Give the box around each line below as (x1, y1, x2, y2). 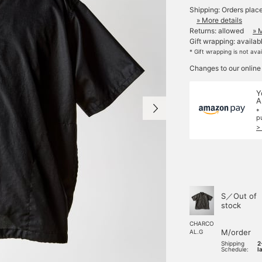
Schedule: (221, 246, 249, 253)
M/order (221, 227, 251, 237)
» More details (196, 16, 242, 25)
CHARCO (189, 220, 214, 227)
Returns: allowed (189, 26, 244, 35)
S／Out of (221, 191, 257, 201)
